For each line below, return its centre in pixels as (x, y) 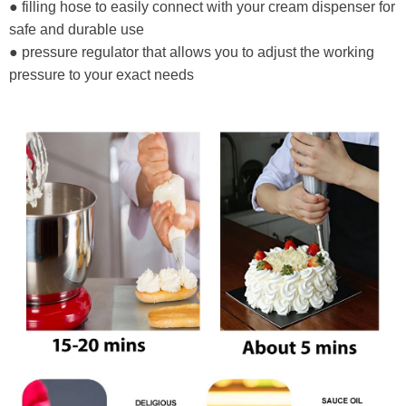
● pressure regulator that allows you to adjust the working (192, 52)
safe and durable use (77, 29)
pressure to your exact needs (101, 75)
